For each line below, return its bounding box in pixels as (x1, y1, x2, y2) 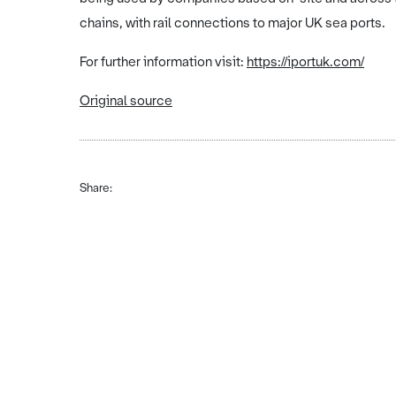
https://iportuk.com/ (247, 52, 364, 71)
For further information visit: (80, 52, 247, 71)
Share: (80, 179, 112, 195)
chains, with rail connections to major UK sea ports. (80, 13, 385, 32)
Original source (80, 91, 172, 110)
